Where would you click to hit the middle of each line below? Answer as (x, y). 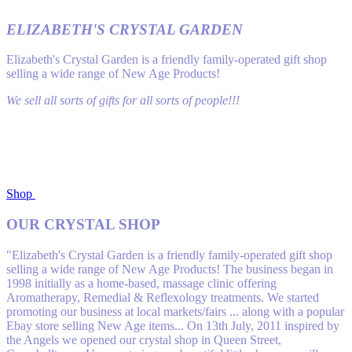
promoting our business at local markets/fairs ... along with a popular (175, 311)
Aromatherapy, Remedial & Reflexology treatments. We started (163, 297)
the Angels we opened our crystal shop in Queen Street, (144, 339)
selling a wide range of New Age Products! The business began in (170, 269)
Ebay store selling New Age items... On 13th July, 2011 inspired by (173, 325)
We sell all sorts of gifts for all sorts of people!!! (123, 101)
